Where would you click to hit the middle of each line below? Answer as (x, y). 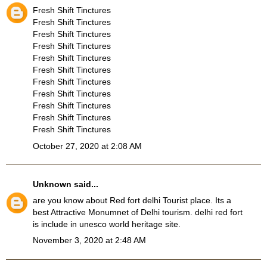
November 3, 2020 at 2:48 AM (89, 240)
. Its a (221, 200)
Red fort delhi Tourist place (160, 200)
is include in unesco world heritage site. (107, 224)
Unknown (52, 184)
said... (85, 184)
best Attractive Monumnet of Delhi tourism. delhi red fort (138, 212)
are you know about (71, 200)
